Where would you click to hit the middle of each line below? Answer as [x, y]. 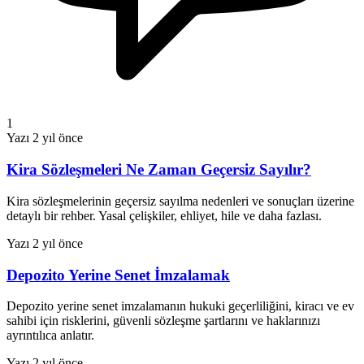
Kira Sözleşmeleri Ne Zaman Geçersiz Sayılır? [159, 170]
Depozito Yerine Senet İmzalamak [118, 275]
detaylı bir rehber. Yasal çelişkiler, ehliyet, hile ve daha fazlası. [164, 215]
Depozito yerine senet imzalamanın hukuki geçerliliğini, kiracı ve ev [180, 306]
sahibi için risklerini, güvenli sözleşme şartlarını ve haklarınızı [163, 321]
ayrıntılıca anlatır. [50, 336]
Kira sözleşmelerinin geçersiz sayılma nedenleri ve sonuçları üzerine [180, 201]
